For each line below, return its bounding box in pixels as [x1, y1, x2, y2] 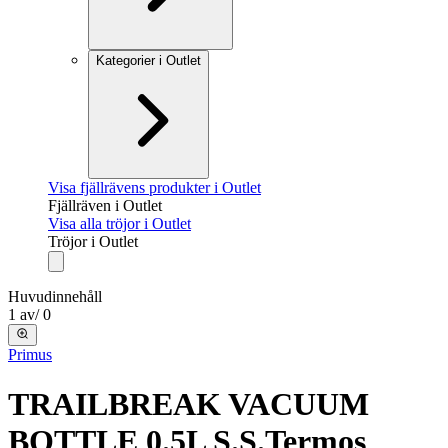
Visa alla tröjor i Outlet [48, 215, 191, 232]
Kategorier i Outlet [96, 53, 201, 68]
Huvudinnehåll [8, 288, 102, 305]
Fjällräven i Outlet [48, 197, 162, 214]
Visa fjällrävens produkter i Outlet [48, 179, 261, 196]
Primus [8, 346, 52, 364]
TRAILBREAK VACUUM [8, 385, 369, 422]
